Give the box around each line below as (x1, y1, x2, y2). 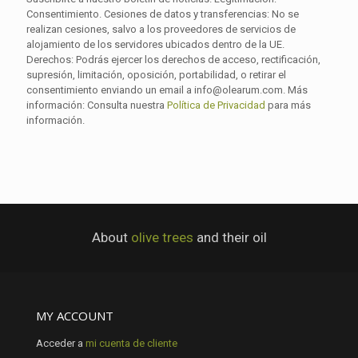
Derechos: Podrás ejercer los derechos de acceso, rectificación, (26, 54, 320, 66)
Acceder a (36, 337, 86, 350)
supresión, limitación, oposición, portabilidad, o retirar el (26, 69, 286, 82)
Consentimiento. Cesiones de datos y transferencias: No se (26, 8, 299, 21)
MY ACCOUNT (36, 308, 113, 324)
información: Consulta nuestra (26, 99, 167, 112)
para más (265, 99, 311, 112)
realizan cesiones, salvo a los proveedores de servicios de (26, 23, 296, 36)
